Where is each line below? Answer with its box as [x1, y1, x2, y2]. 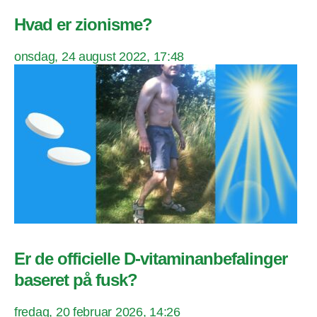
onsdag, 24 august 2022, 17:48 [14, 49, 185, 64]
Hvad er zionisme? [14, 14, 153, 34]
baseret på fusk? [14, 270, 138, 289]
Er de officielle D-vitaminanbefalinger [14, 248, 288, 268]
